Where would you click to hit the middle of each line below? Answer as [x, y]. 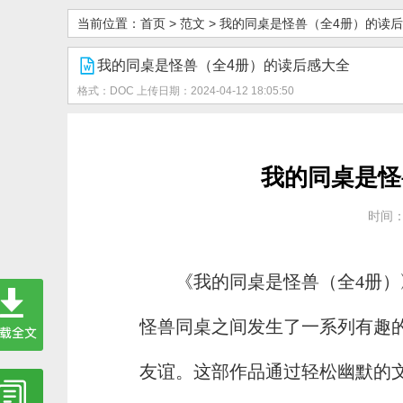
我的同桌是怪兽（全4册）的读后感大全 [223, 65]
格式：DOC [107, 91]
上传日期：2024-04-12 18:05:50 [215, 91]
